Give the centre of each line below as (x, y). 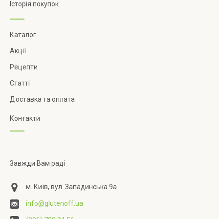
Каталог (23, 35)
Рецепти (24, 67)
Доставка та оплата (42, 99)
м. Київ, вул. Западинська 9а (71, 187)
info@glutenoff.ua (55, 204)
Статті (20, 83)
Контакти (25, 119)
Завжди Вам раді (37, 164)
